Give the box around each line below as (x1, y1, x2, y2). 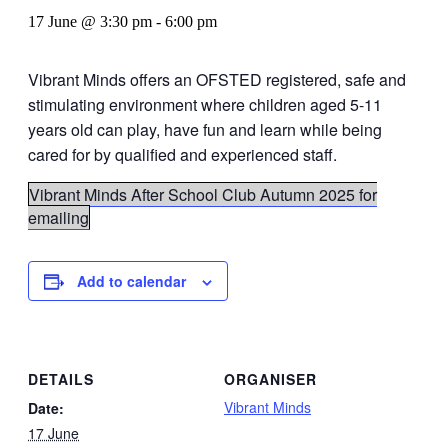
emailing (28, 206, 89, 229)
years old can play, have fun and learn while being (28, 118, 382, 141)
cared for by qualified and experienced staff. (28, 143, 337, 166)
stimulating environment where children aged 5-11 (28, 93, 382, 116)
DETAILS (28, 368, 94, 389)
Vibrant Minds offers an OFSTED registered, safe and (28, 68, 406, 91)
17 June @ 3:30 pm (28, 13, 152, 30)
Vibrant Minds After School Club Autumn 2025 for (29, 183, 377, 206)
